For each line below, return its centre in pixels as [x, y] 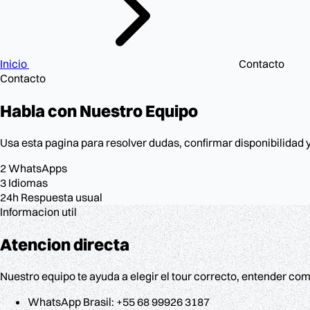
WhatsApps [38, 168]
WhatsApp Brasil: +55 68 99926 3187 [119, 301]
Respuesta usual [62, 197]
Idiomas [28, 182]
